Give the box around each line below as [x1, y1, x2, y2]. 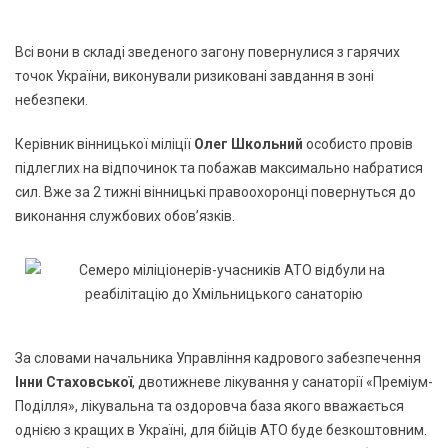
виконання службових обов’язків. [15, 207, 235, 224]
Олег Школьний [194, 135, 303, 152]
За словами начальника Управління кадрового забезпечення [15, 349, 421, 366]
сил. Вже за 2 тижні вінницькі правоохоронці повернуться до [15, 183, 416, 200]
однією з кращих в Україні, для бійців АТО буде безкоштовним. [15, 421, 427, 438]
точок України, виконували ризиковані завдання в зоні [15, 67, 374, 84]
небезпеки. [15, 91, 88, 108]
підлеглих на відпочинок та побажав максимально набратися [15, 159, 423, 176]
